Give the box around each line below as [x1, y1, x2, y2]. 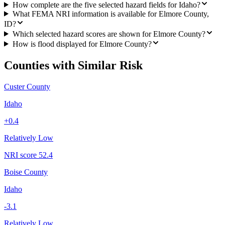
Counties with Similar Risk [4, 58, 143, 72]
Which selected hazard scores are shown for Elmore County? [12, 29, 205, 38]
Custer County [4, 82, 50, 91]
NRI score [4, 150, 39, 159]
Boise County [4, 167, 48, 176]
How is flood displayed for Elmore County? [12, 39, 152, 48]
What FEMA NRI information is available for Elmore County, [12, 9, 209, 18]
